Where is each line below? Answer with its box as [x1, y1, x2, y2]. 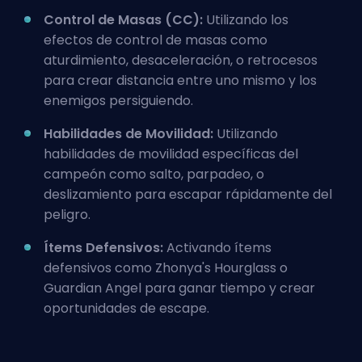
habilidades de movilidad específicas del [44, 145, 298, 163]
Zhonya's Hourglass [155, 259, 276, 277]
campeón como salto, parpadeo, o [44, 165, 264, 183]
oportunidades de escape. [44, 299, 209, 318]
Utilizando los [203, 11, 288, 29]
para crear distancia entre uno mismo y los [44, 71, 317, 90]
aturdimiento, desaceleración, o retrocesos [44, 51, 318, 69]
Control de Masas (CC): [44, 11, 203, 29]
